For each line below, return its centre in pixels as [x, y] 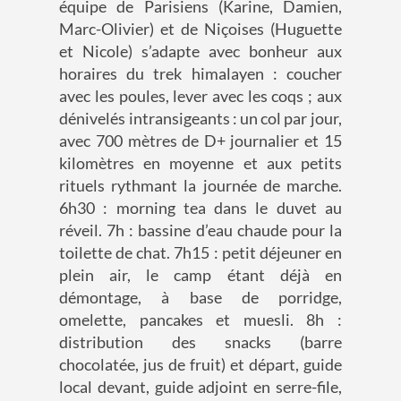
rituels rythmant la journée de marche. [200, 186]
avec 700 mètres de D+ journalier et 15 [200, 141]
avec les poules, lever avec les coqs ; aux [200, 96]
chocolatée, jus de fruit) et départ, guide [200, 365]
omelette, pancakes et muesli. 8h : [200, 320]
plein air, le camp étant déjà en [200, 275]
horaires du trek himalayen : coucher [200, 74]
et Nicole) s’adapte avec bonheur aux [200, 51]
